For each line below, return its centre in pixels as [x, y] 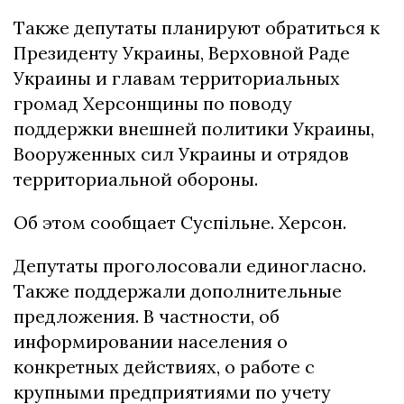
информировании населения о [151, 342]
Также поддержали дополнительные [178, 291]
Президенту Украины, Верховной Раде [182, 53]
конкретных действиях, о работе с [164, 367]
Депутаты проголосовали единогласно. [190, 266]
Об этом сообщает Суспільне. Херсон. [180, 223]
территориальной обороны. [136, 179]
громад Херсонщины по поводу [153, 104]
